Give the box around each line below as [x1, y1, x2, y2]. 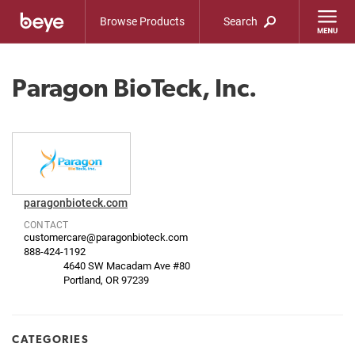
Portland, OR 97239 [63, 272, 149, 287]
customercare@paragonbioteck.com [24, 229, 188, 244]
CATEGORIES [12, 332, 89, 345]
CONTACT [24, 217, 69, 231]
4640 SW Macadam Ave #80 [63, 258, 190, 273]
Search [223, 13, 261, 29]
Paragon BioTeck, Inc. [12, 73, 257, 103]
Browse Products [100, 13, 185, 29]
